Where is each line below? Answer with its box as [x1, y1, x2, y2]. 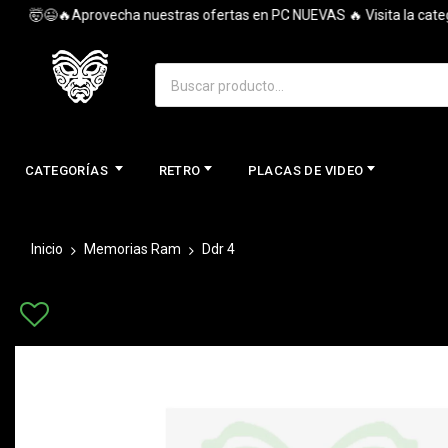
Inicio [31, 241, 63, 257]
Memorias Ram [84, 241, 181, 257]
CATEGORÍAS [25, 162, 112, 178]
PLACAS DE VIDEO [247, 162, 364, 178]
